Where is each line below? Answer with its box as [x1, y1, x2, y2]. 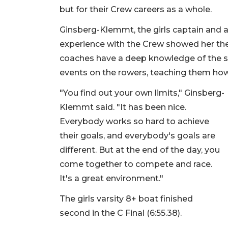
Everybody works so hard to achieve [60, 117, 209, 127]
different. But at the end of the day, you [60, 145, 220, 155]
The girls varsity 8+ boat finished [60, 194, 193, 204]
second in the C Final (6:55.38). [60, 208, 184, 218]
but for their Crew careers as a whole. [60, 5, 214, 15]
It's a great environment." [60, 174, 165, 184]
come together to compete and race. [60, 159, 212, 169]
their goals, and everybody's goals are [60, 131, 215, 141]
